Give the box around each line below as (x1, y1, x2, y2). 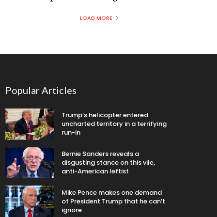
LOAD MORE (79, 14, 112, 22)
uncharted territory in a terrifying (62, 119, 167, 129)
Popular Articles (5, 84, 77, 96)
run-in (62, 128, 81, 138)
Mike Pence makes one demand (62, 187, 162, 197)
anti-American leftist (62, 167, 129, 176)
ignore (62, 205, 82, 215)
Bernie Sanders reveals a (62, 149, 139, 159)
